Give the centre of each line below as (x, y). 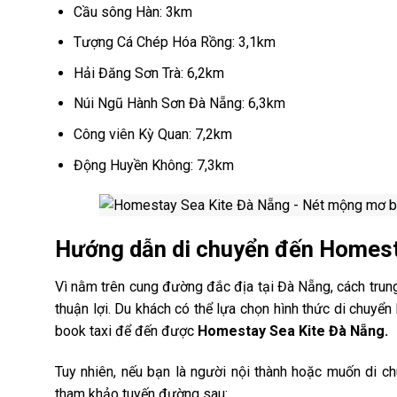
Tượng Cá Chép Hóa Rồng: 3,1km (174, 43)
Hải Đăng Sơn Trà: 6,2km (148, 73)
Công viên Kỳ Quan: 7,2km (152, 134)
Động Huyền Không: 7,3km (153, 165)
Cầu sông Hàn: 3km (132, 12)
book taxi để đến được (126, 331)
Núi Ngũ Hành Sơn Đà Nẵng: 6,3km (179, 104)
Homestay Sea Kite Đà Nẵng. (293, 331)
